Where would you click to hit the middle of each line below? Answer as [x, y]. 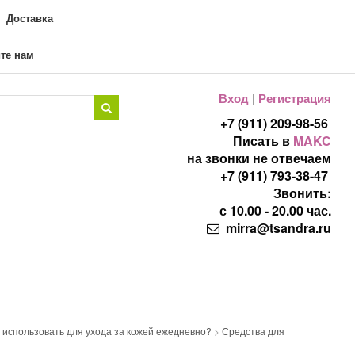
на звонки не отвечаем [259, 158]
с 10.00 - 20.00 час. [274, 210]
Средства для [253, 331]
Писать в [263, 141]
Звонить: [301, 193]
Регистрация [295, 98]
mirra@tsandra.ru [277, 228]
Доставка [30, 18]
